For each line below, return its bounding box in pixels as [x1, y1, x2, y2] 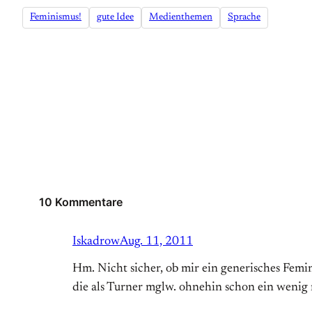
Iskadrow [72, 235, 120, 249]
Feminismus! [30, 13, 81, 23]
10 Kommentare [39, 195, 123, 210]
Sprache [228, 13, 260, 23]
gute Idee [97, 13, 134, 23]
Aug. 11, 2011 [120, 235, 193, 249]
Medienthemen [149, 13, 212, 23]
